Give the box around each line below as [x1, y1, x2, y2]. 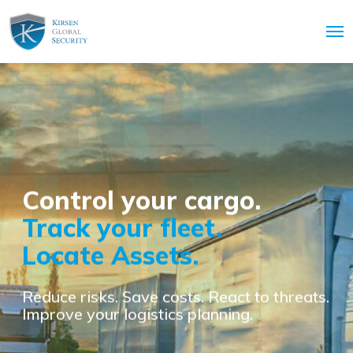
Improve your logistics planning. [22, 303, 253, 324]
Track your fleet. [22, 211, 222, 243]
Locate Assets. [22, 239, 199, 271]
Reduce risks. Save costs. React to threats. [22, 286, 329, 307]
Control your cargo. [22, 184, 261, 216]
